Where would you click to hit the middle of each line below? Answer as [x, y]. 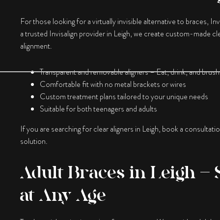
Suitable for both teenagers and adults [98, 109]
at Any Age [63, 195]
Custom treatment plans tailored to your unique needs [124, 96]
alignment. [36, 46]
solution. [34, 141]
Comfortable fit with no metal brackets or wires [113, 84]
